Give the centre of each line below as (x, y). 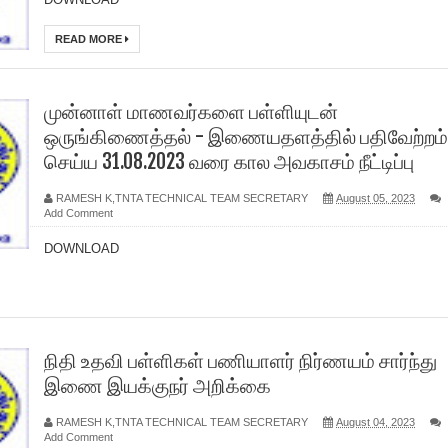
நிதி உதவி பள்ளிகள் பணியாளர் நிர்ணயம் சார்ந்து (240, 360)
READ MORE (90, 39)
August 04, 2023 (375, 422)
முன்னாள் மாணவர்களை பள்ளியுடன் (191, 111)
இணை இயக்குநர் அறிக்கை (157, 385)
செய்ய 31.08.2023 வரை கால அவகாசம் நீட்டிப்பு (229, 161)
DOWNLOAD (85, 248)
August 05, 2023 (375, 198)
